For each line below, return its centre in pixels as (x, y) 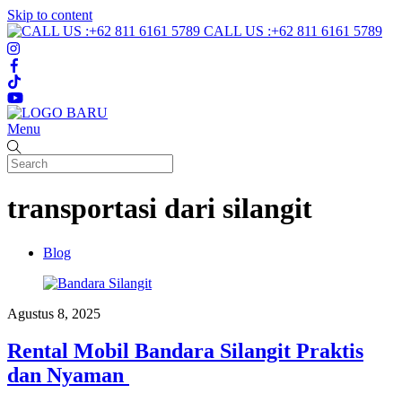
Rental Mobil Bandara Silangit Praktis (185, 351)
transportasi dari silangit (160, 209)
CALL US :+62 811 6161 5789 (293, 31)
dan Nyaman (68, 376)
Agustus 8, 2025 (54, 313)
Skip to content (50, 15)
